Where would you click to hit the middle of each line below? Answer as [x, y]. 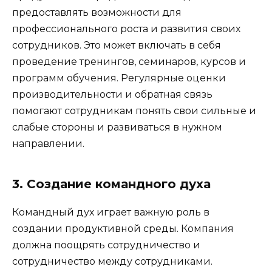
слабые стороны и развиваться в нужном [117, 127]
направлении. [48, 144]
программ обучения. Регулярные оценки [119, 78]
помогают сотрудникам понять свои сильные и [134, 111]
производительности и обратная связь [112, 95]
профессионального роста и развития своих [126, 29]
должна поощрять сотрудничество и [106, 245]
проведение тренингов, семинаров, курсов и [129, 62]
